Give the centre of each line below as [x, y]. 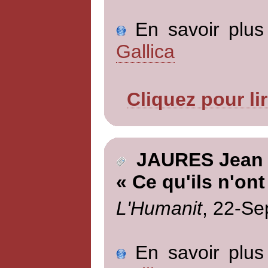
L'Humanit [159, 208]
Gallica [145, 51]
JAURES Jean [194, 160]
